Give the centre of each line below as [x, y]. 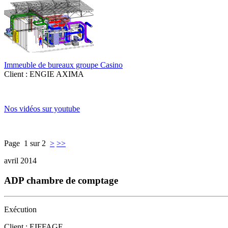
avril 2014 [20, 161]
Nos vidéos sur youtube [42, 109]
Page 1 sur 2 [27, 144]
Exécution [20, 209]
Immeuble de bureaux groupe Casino [63, 65]
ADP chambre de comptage [61, 181]
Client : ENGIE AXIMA [44, 74]
